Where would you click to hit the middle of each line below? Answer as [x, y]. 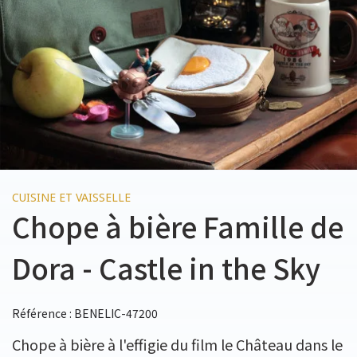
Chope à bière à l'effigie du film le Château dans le [177, 344]
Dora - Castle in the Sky [166, 267]
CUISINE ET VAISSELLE [71, 197]
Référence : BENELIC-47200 [85, 313]
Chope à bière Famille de [178, 226]
